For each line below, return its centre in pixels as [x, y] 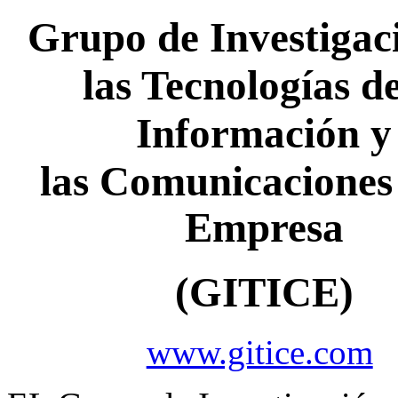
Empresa [264, 228]
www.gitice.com [259, 353]
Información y [264, 134]
